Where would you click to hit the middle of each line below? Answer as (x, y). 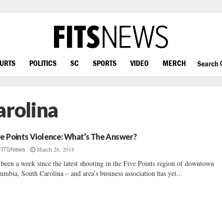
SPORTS (105, 63)
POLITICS (43, 63)
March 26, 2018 (56, 149)
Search (208, 64)
